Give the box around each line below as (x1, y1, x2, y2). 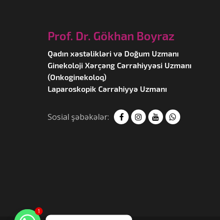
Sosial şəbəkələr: (48, 111, 109, 122)
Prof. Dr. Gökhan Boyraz (48, 28, 174, 43)
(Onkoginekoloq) (48, 72, 107, 82)
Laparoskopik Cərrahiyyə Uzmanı (48, 84, 167, 93)
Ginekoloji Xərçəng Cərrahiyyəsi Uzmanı (48, 60, 192, 70)
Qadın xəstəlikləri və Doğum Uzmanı (48, 49, 179, 58)
